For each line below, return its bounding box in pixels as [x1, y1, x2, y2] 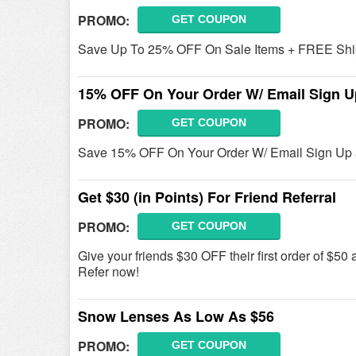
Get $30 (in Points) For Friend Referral [78, 187, 336, 207]
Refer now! [78, 262, 139, 281]
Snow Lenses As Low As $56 [78, 306, 274, 327]
